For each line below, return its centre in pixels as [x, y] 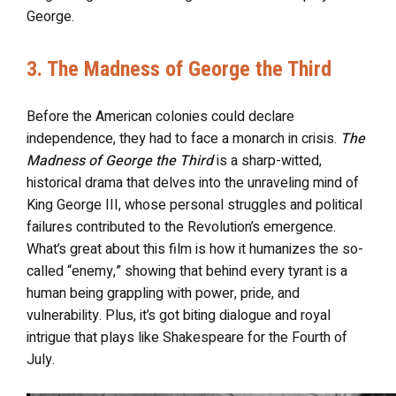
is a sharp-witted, [267, 161]
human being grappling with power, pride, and [163, 293]
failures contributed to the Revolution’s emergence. [181, 227]
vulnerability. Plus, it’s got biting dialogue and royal [179, 316]
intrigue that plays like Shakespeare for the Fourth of [187, 338]
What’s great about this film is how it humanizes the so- [195, 249]
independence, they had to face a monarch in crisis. [183, 139]
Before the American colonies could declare [160, 117]
